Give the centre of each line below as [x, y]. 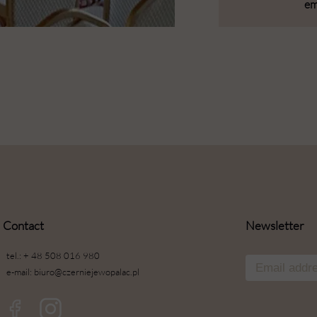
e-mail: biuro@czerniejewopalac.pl [73, 272]
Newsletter [275, 225]
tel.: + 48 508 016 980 [53, 255]
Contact [23, 225]
